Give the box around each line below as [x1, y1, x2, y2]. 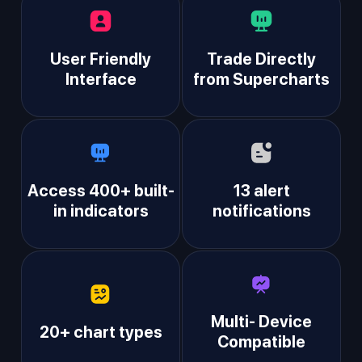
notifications [212, 200, 311, 221]
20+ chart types [39, 322, 162, 342]
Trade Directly [207, 49, 316, 69]
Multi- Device [211, 312, 312, 332]
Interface [65, 69, 137, 90]
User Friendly [50, 49, 151, 69]
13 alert [233, 180, 290, 200]
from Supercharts [193, 69, 330, 90]
